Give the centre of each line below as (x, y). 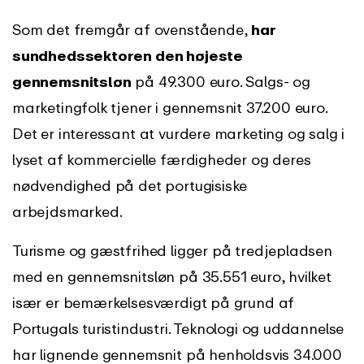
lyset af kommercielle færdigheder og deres (162, 160)
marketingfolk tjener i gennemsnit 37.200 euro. (170, 108)
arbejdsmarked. (67, 212)
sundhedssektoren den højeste (128, 56)
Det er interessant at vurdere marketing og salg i (179, 134)
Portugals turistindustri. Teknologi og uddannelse (178, 328)
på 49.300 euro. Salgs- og (221, 82)
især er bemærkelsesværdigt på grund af (154, 302)
